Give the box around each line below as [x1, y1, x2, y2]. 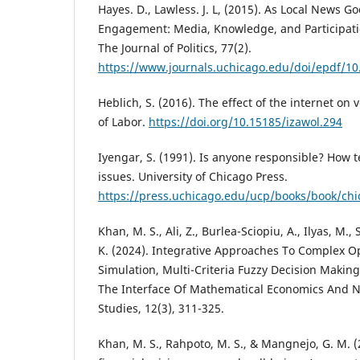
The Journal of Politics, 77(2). [98, 40, 252, 56]
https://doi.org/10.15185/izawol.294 [149, 114, 342, 130]
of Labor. [98, 114, 149, 130]
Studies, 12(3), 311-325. [98, 301, 224, 317]
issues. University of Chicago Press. [98, 169, 288, 185]
